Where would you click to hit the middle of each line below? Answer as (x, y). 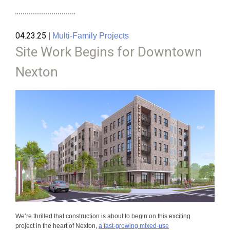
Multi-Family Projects (91, 36)
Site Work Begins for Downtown (109, 52)
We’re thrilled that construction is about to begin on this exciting (103, 216)
